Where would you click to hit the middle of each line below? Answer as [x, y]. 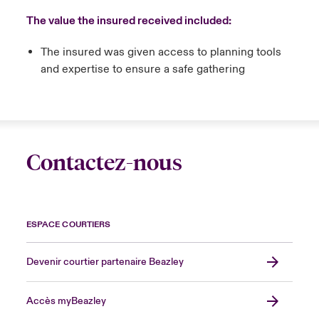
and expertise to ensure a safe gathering [142, 69]
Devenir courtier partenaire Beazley [105, 262]
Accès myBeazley [66, 301]
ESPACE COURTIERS [68, 225]
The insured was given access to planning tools [161, 52]
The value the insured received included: [129, 21]
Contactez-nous [104, 163]
